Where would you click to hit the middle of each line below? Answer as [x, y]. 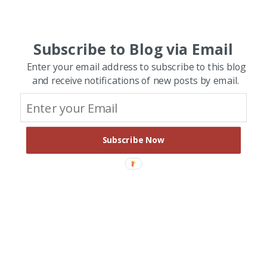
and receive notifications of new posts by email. [136, 81]
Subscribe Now [133, 140]
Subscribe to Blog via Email [133, 49]
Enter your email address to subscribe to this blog [136, 67]
